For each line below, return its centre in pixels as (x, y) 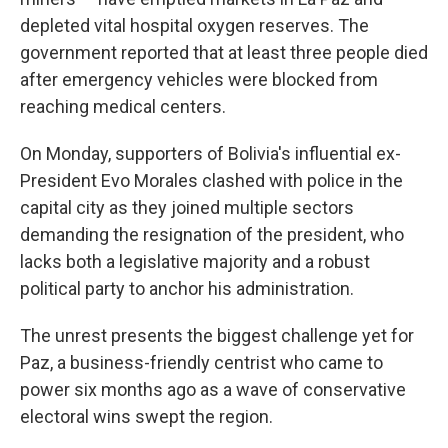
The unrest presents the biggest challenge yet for (217, 335)
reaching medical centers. (123, 106)
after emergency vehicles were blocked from (199, 79)
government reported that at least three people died (224, 52)
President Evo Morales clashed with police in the (211, 180)
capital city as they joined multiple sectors (187, 207)
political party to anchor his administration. (187, 288)
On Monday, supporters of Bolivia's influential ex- (210, 153)
